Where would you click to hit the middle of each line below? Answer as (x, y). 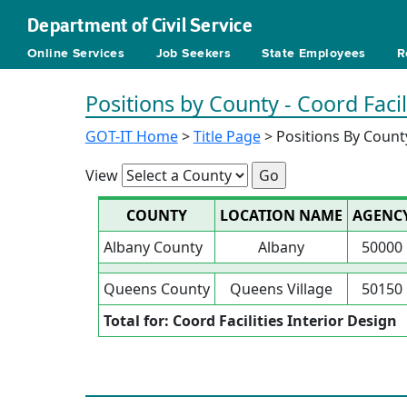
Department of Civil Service (140, 25)
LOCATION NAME (281, 215)
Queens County (156, 289)
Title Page (227, 136)
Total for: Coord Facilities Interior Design (250, 321)
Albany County (153, 247)
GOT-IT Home (131, 136)
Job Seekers (194, 54)
